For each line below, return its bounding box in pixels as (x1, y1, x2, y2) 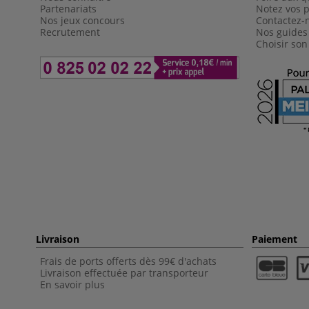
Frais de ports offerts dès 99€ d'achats (40, 255, 217, 268)
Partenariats (40, 2, 97, 15)
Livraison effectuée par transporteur (40, 266, 208, 279)
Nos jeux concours (40, 14, 125, 27)
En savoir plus (40, 278, 105, 291)
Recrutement (40, 26, 103, 39)
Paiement (252, 232, 297, 246)
